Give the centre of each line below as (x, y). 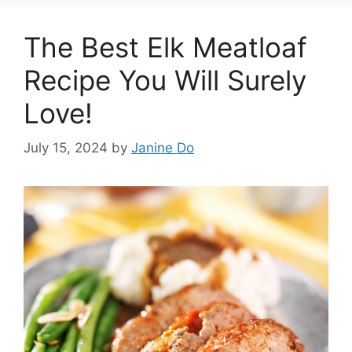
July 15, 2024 (66, 148)
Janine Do (163, 148)
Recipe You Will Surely (165, 80)
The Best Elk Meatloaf (165, 47)
